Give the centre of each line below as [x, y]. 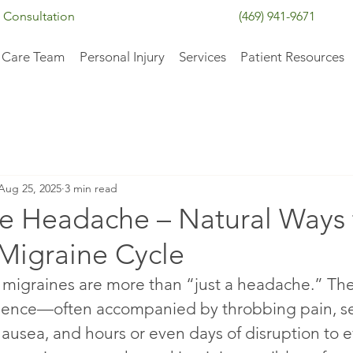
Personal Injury [122, 57]
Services [202, 57]
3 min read [91, 188]
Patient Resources [293, 57]
